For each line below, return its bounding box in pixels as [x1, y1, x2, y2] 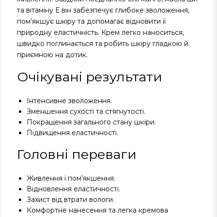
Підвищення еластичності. [27, 128, 118, 137]
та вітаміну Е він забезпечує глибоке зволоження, [17, 6, 189, 15]
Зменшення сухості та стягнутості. [27, 107, 145, 116]
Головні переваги [17, 146, 137, 162]
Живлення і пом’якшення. [27, 174, 115, 183]
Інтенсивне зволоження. [27, 96, 112, 105]
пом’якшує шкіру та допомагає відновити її [17, 17, 166, 26]
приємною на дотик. [17, 50, 88, 59]
